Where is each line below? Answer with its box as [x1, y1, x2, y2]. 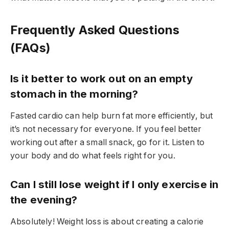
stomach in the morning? [10, 87, 138, 100]
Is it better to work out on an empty [10, 72, 193, 85]
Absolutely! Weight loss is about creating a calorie [10, 217, 204, 227]
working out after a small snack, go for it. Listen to [10, 138, 205, 148]
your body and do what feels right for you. [10, 151, 175, 161]
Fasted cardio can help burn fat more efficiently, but [10, 111, 213, 121]
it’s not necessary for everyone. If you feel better [10, 124, 202, 134]
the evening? [10, 193, 77, 206]
